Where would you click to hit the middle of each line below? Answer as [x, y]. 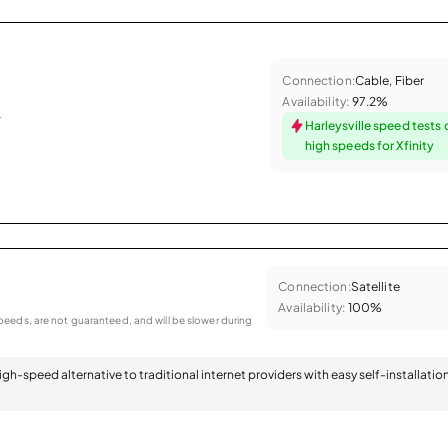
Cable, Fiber [389, 80]
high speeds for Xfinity [369, 145]
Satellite [375, 286]
